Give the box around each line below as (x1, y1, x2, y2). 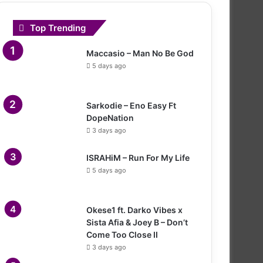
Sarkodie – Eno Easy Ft (86, 100, 176, 110)
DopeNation (86, 112, 134, 123)
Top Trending (30, 22, 86, 33)
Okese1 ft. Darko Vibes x (86, 204, 183, 215)
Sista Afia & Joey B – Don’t (86, 217, 188, 227)
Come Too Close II (86, 229, 158, 240)
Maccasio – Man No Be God (86, 48, 194, 58)
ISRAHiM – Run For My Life (86, 152, 190, 163)
